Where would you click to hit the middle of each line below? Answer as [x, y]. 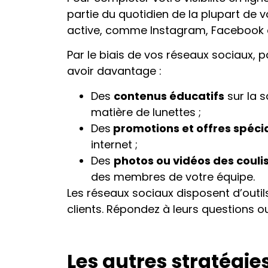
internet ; [114, 144]
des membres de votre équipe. [173, 176]
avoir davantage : [114, 71]
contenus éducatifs [169, 96]
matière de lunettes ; [146, 112]
